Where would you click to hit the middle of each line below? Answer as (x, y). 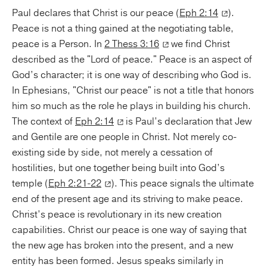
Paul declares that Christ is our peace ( (96, 13)
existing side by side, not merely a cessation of (112, 153)
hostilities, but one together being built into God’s (118, 168)
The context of (44, 122)
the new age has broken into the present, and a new (122, 246)
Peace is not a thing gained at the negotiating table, (123, 29)
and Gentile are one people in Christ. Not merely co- (124, 137)
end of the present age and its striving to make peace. (128, 199)
